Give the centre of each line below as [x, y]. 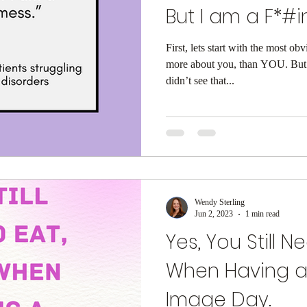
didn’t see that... [200, 80]
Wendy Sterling [220, 202]
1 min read [262, 214]
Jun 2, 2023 [214, 214]
